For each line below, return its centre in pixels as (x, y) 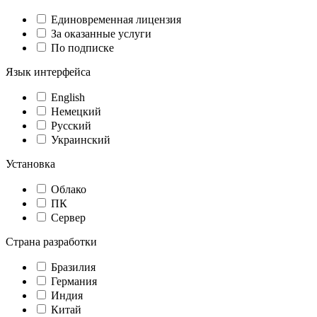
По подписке (82, 47)
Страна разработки (51, 241)
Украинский (81, 139)
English (68, 97)
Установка (30, 163)
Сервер (68, 217)
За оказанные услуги (101, 33)
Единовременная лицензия (116, 19)
